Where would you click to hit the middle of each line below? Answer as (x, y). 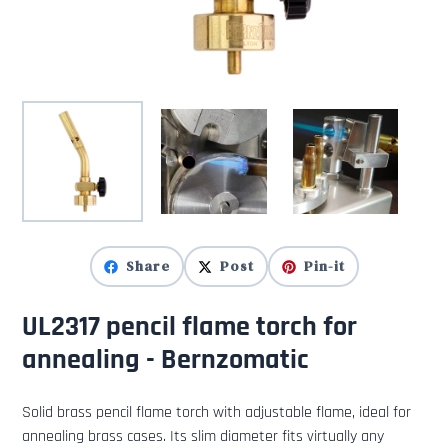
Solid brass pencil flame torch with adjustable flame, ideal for (216, 413)
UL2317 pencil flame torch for (189, 327)
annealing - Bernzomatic (165, 360)
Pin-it (324, 266)
